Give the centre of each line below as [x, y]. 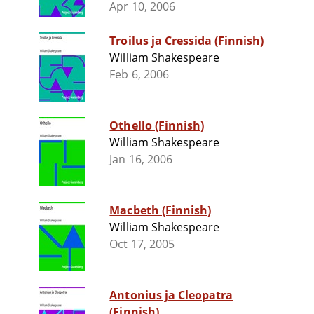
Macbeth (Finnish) [161, 211]
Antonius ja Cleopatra [171, 295]
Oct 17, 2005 [142, 244]
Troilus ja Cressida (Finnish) [187, 41]
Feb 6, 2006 [139, 75]
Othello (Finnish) [157, 126]
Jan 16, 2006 [141, 159]
